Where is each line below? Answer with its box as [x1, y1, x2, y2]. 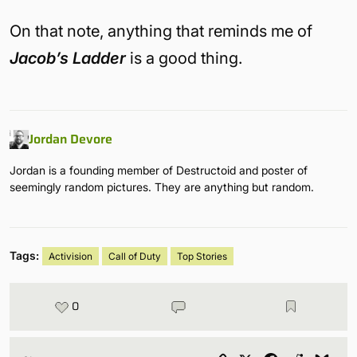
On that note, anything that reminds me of [10, 21, 312, 41]
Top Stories [177, 249, 227, 262]
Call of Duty [108, 249, 161, 262]
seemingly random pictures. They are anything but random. [10, 179, 314, 194]
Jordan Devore [29, 128, 112, 149]
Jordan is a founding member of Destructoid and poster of [10, 163, 308, 177]
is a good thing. [130, 48, 242, 68]
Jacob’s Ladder [10, 48, 130, 68]
